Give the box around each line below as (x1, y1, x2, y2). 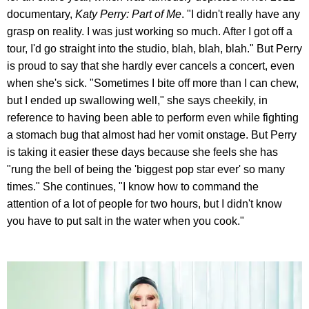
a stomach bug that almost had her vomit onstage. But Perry (7, 128, 297, 141)
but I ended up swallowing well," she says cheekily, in (7, 94, 268, 106)
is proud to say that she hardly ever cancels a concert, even (7, 59, 295, 72)
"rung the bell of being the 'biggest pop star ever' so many (7, 163, 285, 175)
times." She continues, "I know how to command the (7, 180, 259, 192)
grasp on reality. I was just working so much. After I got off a (7, 25, 292, 37)
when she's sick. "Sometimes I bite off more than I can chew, (7, 77, 299, 89)
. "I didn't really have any (181, 8, 300, 20)
